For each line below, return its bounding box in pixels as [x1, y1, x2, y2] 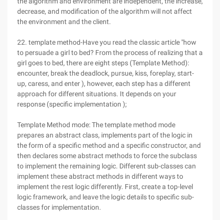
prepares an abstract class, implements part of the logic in [17, 131, 192, 139]
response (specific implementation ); [17, 100, 127, 108]
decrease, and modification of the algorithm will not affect [17, 7, 192, 15]
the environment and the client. [17, 18, 111, 26]
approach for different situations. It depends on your [17, 90, 176, 98]
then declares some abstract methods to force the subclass [17, 152, 197, 160]
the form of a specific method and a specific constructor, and [17, 141, 201, 149]
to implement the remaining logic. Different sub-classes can [17, 162, 196, 170]
